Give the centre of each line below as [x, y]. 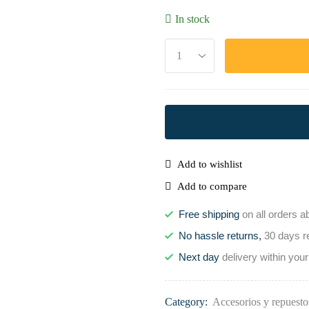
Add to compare [212, 186]
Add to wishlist [210, 164]
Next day [199, 257]
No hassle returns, [220, 236]
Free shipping [209, 214]
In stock [192, 19]
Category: [188, 302]
